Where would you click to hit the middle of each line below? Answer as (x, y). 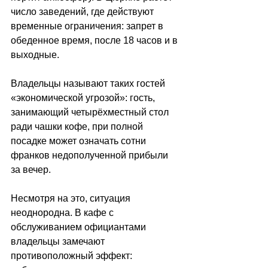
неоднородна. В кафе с (63, 213)
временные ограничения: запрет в (88, 26)
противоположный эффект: (73, 256)
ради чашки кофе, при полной (78, 127)
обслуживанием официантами (80, 227)
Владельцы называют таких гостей (89, 84)
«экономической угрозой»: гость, (84, 98)
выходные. (36, 55)
